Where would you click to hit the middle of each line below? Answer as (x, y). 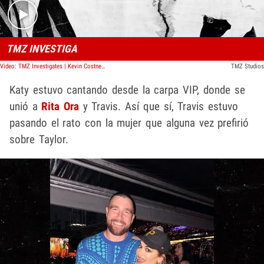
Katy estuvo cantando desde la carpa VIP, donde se (127, 90)
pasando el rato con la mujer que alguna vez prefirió (129, 123)
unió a (26, 106)
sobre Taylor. (39, 139)
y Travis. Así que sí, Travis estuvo (159, 106)
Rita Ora (60, 106)
